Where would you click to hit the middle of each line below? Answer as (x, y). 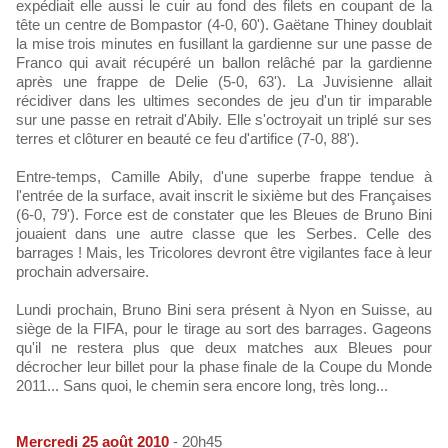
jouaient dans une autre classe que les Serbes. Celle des (224, 233)
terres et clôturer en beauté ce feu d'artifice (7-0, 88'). (187, 138)
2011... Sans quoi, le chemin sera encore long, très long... (202, 385)
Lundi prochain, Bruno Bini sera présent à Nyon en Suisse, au (224, 309)
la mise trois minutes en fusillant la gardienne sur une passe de (224, 43)
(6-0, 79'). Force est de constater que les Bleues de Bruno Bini (224, 214)
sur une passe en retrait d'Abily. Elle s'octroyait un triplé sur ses (224, 119)
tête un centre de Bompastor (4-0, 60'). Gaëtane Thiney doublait (224, 24)
